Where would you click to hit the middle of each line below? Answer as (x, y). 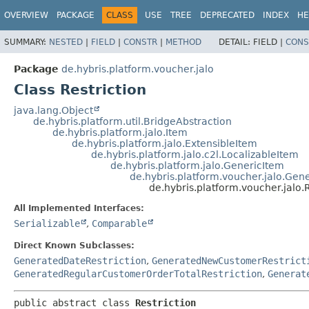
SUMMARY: (27, 42)
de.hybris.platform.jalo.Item (120, 132)
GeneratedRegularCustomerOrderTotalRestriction (138, 273)
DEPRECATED (227, 15)
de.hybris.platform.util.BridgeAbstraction (132, 121)
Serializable (47, 223)
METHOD (183, 42)
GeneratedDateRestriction (80, 260)
